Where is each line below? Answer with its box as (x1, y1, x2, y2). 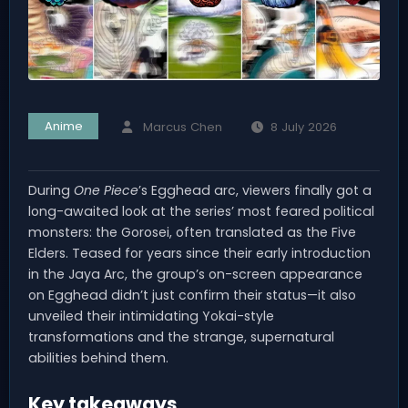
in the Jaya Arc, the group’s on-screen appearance (28, 264, 362, 283)
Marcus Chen (142, 117, 222, 136)
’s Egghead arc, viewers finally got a (138, 180, 372, 199)
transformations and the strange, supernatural (28, 327, 334, 346)
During (28, 180, 74, 199)
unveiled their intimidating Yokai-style (28, 306, 274, 325)
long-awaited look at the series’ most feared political (28, 201, 374, 220)
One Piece (74, 180, 138, 199)
